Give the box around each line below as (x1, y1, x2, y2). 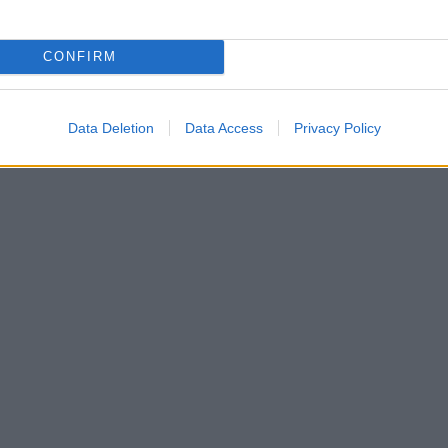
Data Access (184, 119, 263, 136)
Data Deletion (67, 119, 154, 136)
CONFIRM (42, 49, 117, 64)
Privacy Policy (293, 119, 381, 136)
